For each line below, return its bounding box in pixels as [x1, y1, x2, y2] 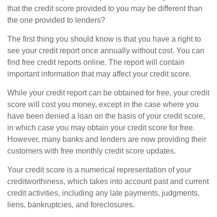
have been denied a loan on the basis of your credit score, [7, 112, 205, 121]
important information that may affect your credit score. [7, 70, 191, 78]
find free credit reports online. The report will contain [7, 58, 185, 67]
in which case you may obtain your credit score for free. [7, 124, 195, 132]
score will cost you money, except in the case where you [7, 100, 199, 109]
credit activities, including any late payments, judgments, [7, 189, 200, 198]
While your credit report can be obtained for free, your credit [7, 89, 209, 97]
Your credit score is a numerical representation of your [7, 166, 191, 174]
